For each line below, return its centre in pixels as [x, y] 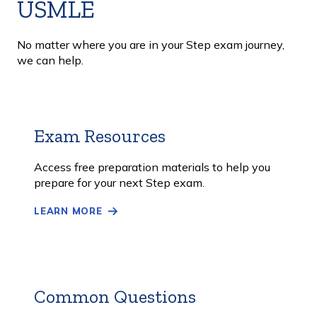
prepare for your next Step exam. [119, 182]
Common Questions [115, 296]
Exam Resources [100, 136]
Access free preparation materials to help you [152, 167]
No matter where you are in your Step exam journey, [151, 44]
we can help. [50, 60]
